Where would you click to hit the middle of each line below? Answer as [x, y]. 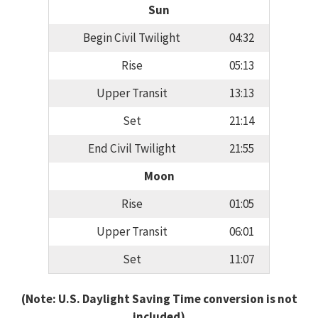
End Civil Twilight [132, 149]
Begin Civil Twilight [132, 38]
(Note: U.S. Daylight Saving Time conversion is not [159, 298]
